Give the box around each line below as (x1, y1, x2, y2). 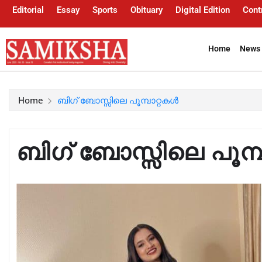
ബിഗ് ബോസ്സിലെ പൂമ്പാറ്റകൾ (57, 94, 178, 106)
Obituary (130, 5, 163, 15)
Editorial (12, 5, 44, 15)
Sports (92, 5, 118, 15)
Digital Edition (175, 5, 230, 15)
